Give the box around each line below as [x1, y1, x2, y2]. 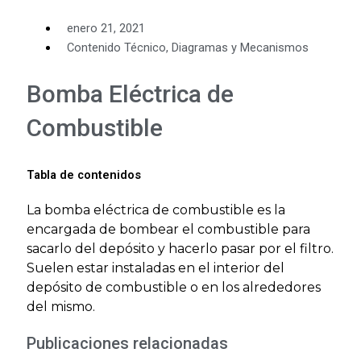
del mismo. [27, 298, 95, 314]
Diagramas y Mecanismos [172, 40, 309, 56]
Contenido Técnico [67, 40, 166, 56]
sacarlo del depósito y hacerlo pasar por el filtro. [27, 240, 334, 256]
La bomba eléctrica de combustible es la [27, 201, 285, 218]
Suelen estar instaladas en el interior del [27, 259, 284, 276]
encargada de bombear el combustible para [27, 221, 310, 237]
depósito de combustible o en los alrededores [27, 279, 321, 295]
